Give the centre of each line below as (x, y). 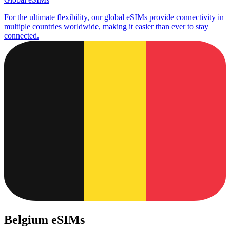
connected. (22, 36)
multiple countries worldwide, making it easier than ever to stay (106, 27)
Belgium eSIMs (44, 220)
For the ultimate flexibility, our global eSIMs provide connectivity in (114, 17)
